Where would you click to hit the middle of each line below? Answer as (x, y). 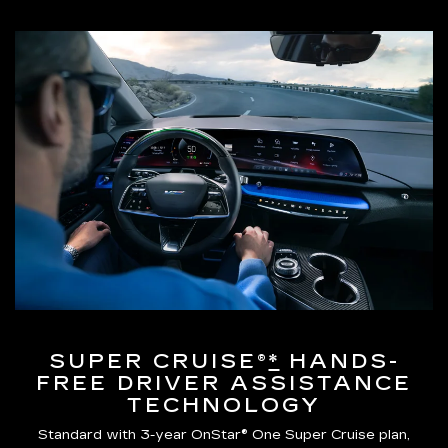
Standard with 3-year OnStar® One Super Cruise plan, (224, 434)
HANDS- (339, 360)
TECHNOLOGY (224, 404)
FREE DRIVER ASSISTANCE (224, 382)
